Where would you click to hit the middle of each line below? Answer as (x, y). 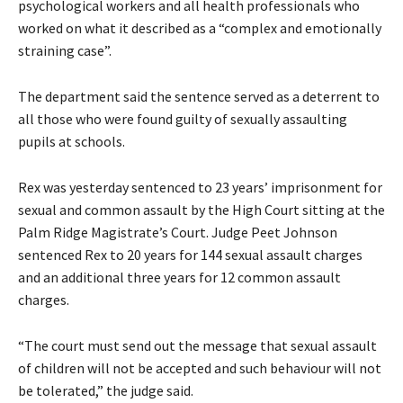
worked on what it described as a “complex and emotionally (200, 27)
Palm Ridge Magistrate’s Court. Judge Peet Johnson (178, 232)
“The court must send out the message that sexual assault (197, 345)
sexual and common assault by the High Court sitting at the (201, 209)
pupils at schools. (72, 141)
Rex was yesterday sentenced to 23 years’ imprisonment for (200, 187)
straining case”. (65, 50)
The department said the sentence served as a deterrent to (199, 96)
